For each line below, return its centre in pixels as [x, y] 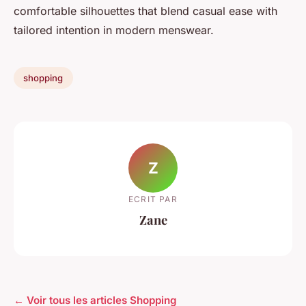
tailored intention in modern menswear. [114, 30]
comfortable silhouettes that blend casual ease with [145, 11]
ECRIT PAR [153, 199]
